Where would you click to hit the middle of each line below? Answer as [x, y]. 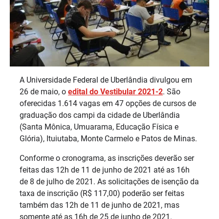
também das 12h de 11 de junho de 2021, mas [99, 205]
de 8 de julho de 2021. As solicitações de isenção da [109, 181]
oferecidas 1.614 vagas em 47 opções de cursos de [108, 103]
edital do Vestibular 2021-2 [115, 91]
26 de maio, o [44, 91]
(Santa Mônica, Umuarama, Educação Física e [99, 127]
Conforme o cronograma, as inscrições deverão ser [107, 158]
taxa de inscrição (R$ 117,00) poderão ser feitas [102, 193]
